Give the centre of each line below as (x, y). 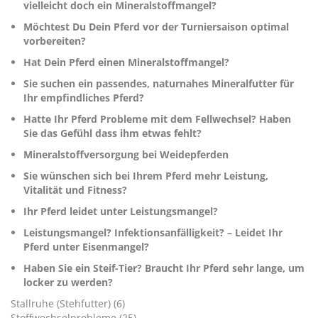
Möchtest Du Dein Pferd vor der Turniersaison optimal (156, 26)
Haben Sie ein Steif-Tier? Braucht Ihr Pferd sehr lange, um (164, 268)
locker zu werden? (68, 282)
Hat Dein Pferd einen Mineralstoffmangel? (126, 62)
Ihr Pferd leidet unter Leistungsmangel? (121, 211)
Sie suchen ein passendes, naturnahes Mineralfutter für (159, 83)
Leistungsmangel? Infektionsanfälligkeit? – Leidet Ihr (153, 232)
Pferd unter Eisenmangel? (86, 246)
